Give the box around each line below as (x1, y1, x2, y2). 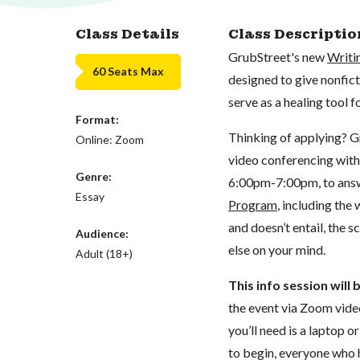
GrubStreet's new (227, 48, 327, 64)
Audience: (76, 226, 129, 240)
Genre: (76, 169, 112, 183)
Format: (76, 112, 120, 126)
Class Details (76, 25, 180, 43)
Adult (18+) (76, 246, 133, 260)
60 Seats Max (92, 64, 165, 78)
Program (227, 196, 277, 212)
